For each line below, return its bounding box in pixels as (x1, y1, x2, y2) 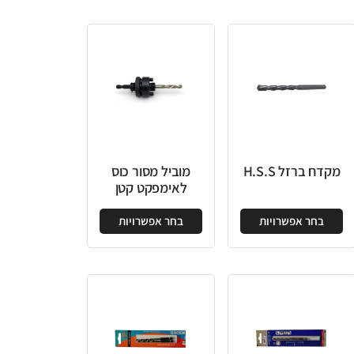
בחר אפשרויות (227, 213, 292, 229)
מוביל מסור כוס (219, 162, 299, 181)
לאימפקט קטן (223, 179, 296, 198)
